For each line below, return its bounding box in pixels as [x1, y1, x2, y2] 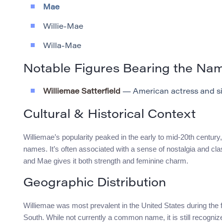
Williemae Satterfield [43, 88, 120, 96]
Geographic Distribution [23, 177, 166, 190]
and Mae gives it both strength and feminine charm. [23, 157, 188, 166]
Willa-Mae [43, 43, 81, 51]
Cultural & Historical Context [23, 109, 196, 121]
